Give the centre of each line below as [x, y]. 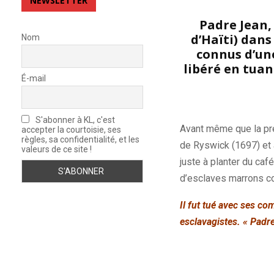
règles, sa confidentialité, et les [80, 139]
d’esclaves [204, 178]
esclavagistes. [210, 222]
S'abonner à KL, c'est [74, 120]
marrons [246, 178]
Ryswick [211, 145]
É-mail [34, 79]
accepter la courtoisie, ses [71, 129]
